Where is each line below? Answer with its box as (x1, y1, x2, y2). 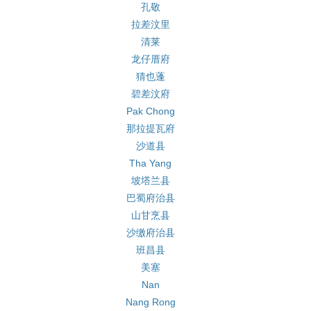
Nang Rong (125, 296, 176, 308)
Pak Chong (126, 106, 175, 117)
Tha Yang (129, 158, 171, 169)
